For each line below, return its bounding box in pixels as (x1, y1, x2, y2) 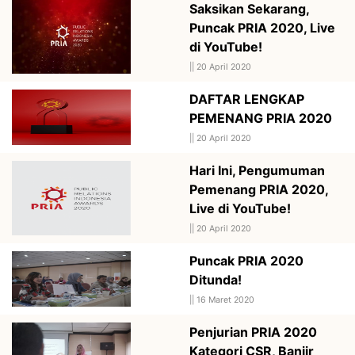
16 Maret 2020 (197, 294, 254, 305)
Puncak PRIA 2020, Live (189, 19, 335, 36)
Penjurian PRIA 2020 (189, 323, 317, 340)
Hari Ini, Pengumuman (189, 162, 325, 178)
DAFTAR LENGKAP (189, 90, 304, 107)
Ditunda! (189, 271, 242, 288)
